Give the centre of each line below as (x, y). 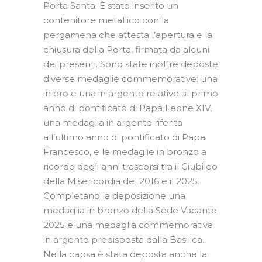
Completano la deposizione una (114, 196)
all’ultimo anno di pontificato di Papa (124, 137)
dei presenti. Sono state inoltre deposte (131, 64)
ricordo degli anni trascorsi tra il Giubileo (130, 166)
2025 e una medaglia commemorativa (128, 225)
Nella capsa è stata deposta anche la (125, 254)
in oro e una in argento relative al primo (131, 93)
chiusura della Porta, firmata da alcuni (126, 49)
